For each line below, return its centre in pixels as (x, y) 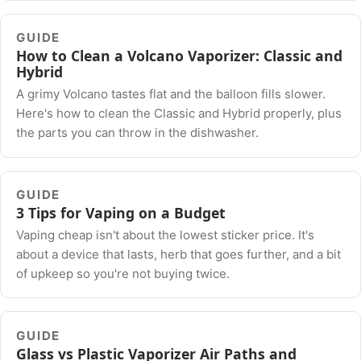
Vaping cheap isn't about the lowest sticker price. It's (166, 234)
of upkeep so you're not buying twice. (123, 273)
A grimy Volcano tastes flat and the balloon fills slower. (171, 93)
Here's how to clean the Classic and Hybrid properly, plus (179, 113)
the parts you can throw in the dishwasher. (138, 132)
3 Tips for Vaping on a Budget (121, 213)
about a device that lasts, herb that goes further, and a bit (179, 254)
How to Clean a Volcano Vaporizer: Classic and (180, 56)
